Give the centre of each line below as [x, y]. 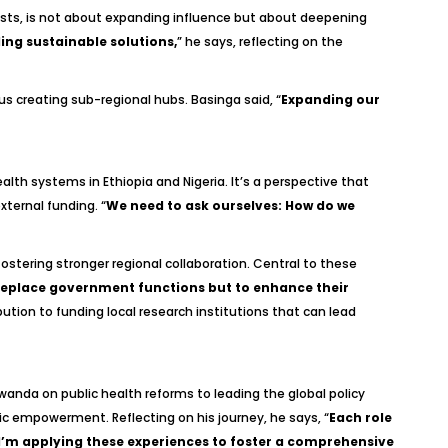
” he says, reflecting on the [259, 41]
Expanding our [330, 99]
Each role [360, 417]
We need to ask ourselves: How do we [230, 205]
